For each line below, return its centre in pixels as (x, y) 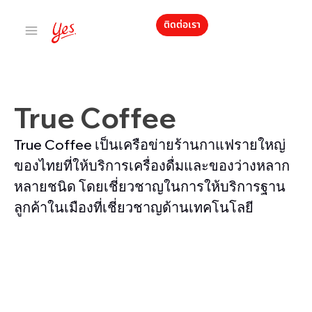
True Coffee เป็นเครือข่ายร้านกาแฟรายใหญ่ (150, 145)
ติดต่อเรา (182, 25)
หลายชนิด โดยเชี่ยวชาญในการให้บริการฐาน (150, 186)
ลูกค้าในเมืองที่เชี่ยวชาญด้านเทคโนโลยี (134, 207)
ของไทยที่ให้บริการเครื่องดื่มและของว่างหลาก (152, 165)
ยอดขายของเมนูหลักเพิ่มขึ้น (156, 274)
